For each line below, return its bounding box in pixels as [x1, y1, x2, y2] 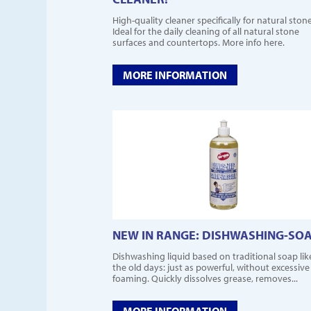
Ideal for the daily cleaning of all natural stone [112, 24, 299, 37]
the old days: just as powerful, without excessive [112, 260, 310, 274]
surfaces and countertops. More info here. [112, 35, 285, 49]
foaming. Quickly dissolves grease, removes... [112, 271, 298, 285]
